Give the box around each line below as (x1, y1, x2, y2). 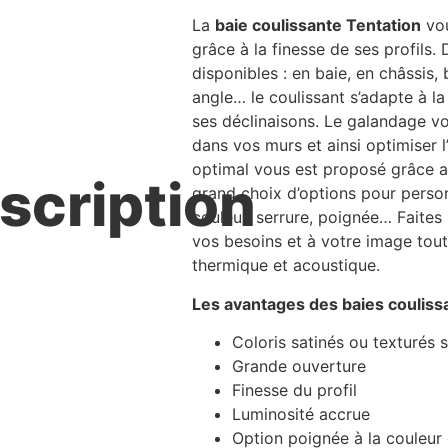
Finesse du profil (232, 380, 357, 401)
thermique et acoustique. (192, 255, 380, 276)
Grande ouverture (232, 356, 366, 377)
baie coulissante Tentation (215, 15, 421, 36)
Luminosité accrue (232, 404, 370, 425)
